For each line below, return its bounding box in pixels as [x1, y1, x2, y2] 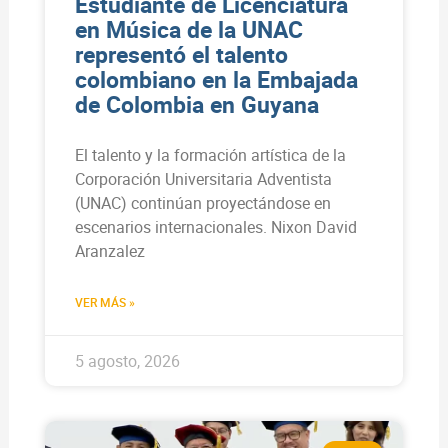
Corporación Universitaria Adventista [74, 168, 332, 191]
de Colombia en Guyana [74, 89, 319, 121]
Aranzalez [74, 240, 145, 263]
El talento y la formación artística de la [74, 144, 346, 167]
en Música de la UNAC [74, 14, 303, 46]
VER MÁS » [74, 294, 135, 311]
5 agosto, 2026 [74, 350, 180, 373]
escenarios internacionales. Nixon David [74, 216, 357, 239]
